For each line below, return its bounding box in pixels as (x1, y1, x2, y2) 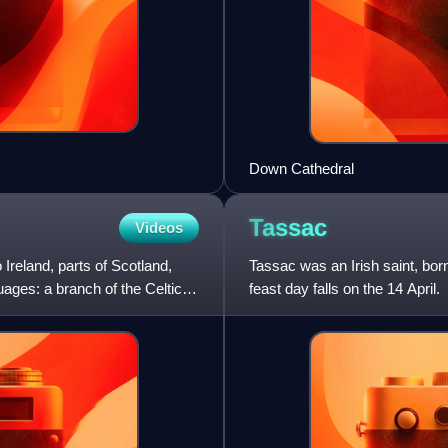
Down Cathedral (249, 160, 354, 178)
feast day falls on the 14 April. (249, 280, 440, 298)
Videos (135, 219, 183, 237)
